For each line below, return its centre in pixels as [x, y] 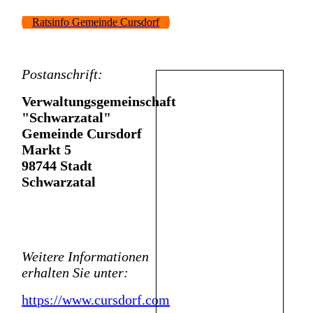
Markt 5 [47, 150]
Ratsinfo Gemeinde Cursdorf [96, 22]
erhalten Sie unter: [75, 273]
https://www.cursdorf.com [96, 300]
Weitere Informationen [86, 257]
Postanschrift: [63, 74]
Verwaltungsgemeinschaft [99, 102]
